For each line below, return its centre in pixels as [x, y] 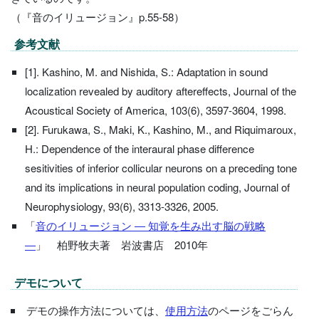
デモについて [48, 282]
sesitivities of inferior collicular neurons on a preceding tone [161, 167]
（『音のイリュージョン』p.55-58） [98, 16]
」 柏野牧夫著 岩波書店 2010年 [122, 244]
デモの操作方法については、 [96, 310]
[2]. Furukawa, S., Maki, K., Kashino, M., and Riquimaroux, [161, 129]
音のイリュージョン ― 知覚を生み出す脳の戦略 [151, 225]
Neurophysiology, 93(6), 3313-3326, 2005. [122, 206]
